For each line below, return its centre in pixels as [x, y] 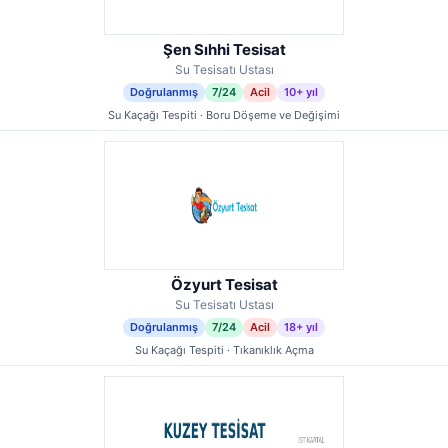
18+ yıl [301, 327]
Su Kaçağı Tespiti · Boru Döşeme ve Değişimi [224, 115]
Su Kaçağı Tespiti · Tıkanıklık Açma [224, 350]
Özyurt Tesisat [224, 284]
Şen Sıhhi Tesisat [224, 49]
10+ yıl [301, 92]
